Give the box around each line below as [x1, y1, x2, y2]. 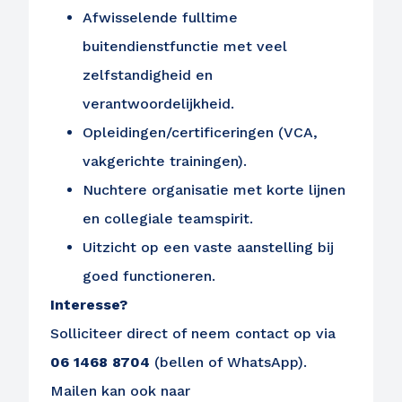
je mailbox [57, 158, 147, 180]
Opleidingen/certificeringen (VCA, [83, 124, 318, 141]
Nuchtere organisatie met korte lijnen [83, 181, 345, 198]
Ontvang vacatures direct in [57, 133, 305, 155]
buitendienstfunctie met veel [83, 38, 287, 55]
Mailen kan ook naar [50, 382, 190, 399]
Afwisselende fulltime [83, 9, 238, 26]
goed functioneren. [83, 267, 215, 284]
